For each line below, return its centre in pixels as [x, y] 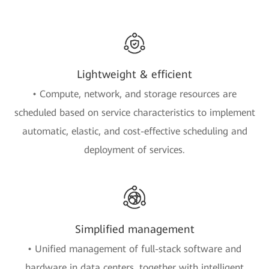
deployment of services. [134, 150]
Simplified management [134, 229]
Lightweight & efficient [134, 74]
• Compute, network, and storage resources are [134, 94]
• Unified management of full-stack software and [134, 249]
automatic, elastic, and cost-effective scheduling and [134, 131]
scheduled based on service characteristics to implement [134, 112]
